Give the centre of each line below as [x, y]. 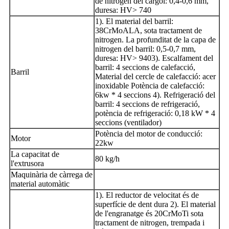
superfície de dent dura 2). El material [155, 204]
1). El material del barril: [134, 21]
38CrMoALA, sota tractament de [148, 30]
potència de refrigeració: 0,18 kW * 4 [155, 113]
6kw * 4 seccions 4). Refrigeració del [155, 95]
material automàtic [40, 184]
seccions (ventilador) [128, 122]
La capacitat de [35, 154]
